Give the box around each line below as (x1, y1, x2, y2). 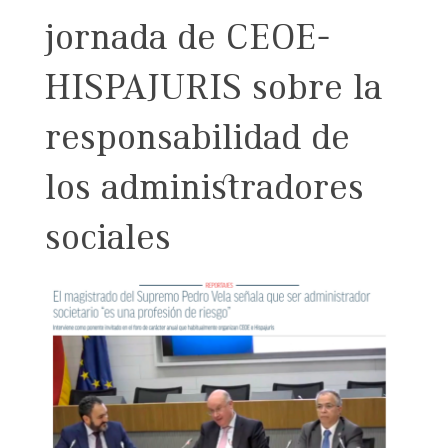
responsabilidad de (45, 122, 350, 159)
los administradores (45, 172, 364, 209)
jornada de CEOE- (45, 22, 330, 59)
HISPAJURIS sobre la (45, 72, 382, 109)
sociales (45, 222, 171, 259)
